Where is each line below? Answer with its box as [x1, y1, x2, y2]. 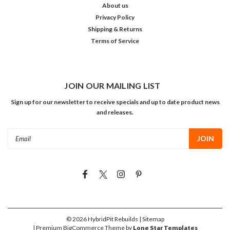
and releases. [97, 108, 133, 116]
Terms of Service [91, 37, 139, 45]
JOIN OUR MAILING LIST [64, 81, 161, 90]
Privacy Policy [95, 13, 135, 21]
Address [8, 140, 35, 149]
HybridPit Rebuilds [86, 215, 138, 223]
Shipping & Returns [88, 25, 142, 33]
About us [102, 2, 128, 9]
